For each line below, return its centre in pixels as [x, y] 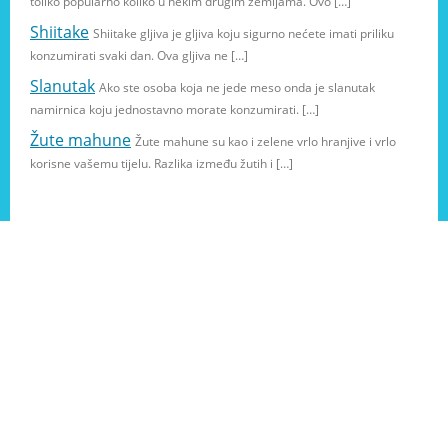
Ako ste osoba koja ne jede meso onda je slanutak [237, 87]
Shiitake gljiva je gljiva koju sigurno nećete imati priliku [243, 33]
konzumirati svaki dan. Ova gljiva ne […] [139, 55]
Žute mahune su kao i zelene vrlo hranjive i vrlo [265, 141]
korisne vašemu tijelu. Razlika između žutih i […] [161, 163]
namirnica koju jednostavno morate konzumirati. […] [174, 109]
